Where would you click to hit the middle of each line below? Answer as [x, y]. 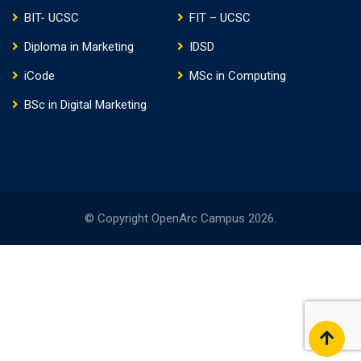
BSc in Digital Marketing [85, 104]
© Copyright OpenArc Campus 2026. [180, 218]
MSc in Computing [237, 75]
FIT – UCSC [220, 17]
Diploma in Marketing [79, 46]
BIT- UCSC [52, 17]
